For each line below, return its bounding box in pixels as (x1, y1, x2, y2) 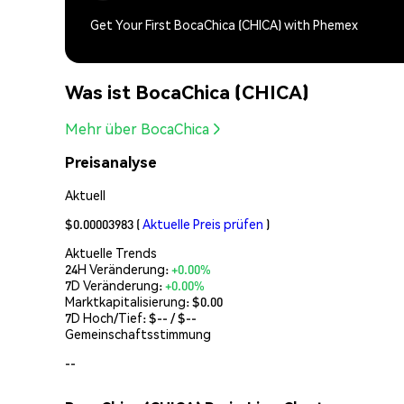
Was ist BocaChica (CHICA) (65, 78, 309, 104)
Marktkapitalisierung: (65, 292, 192, 309)
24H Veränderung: (65, 260, 171, 277)
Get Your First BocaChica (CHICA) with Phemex (90, 16, 358, 33)
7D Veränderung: (65, 276, 165, 293)
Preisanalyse (65, 152, 157, 172)
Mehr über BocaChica (65, 119, 209, 139)
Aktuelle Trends (65, 243, 157, 261)
